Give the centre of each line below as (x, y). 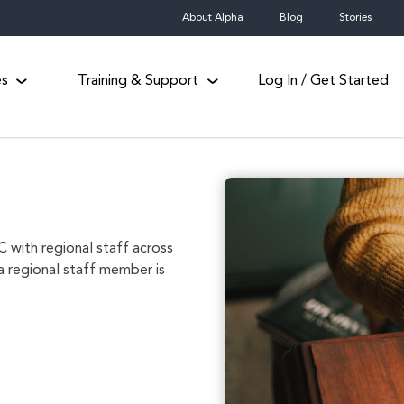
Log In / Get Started (323, 81)
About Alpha (212, 18)
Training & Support (138, 81)
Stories (355, 18)
